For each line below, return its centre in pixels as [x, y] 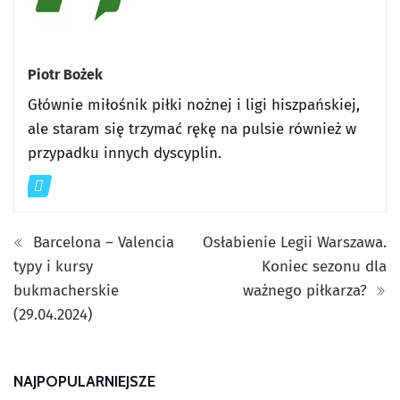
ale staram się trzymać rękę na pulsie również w [192, 129]
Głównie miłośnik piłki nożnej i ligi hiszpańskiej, [194, 105]
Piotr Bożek [65, 75]
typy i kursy [53, 267]
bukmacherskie [66, 291]
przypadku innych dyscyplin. [125, 154]
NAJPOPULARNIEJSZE [84, 382]
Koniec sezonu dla [324, 267]
